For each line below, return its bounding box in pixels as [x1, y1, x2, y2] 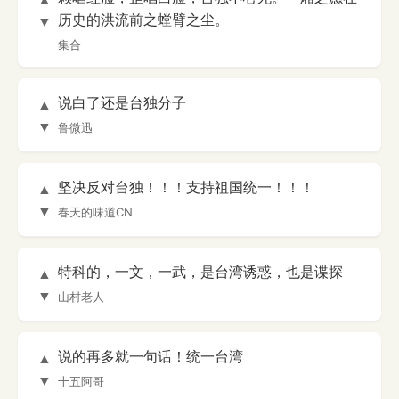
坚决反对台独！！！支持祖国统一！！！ [58, 178, 314, 197]
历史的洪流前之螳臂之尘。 [58, 11, 229, 29]
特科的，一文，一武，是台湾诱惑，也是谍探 [58, 263, 343, 281]
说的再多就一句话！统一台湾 [58, 347, 243, 366]
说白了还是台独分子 [58, 94, 186, 112]
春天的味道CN [58, 205, 133, 220]
